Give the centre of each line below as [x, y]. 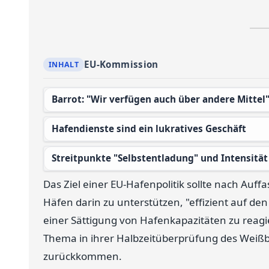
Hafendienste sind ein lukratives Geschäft [152, 129]
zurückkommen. [83, 256]
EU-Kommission [121, 65]
